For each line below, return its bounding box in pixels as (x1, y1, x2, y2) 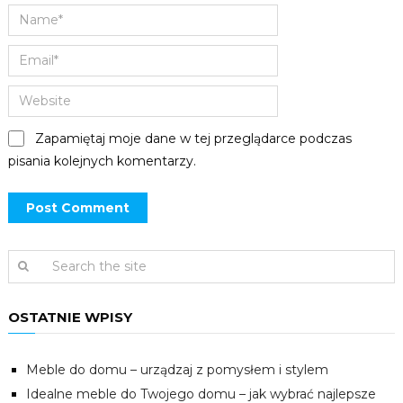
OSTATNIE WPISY (7, 308, 132, 326)
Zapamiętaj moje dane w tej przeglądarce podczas (34, 130, 352, 147)
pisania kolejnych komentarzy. (7, 152, 196, 169)
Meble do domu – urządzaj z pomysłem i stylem (25, 361, 328, 378)
